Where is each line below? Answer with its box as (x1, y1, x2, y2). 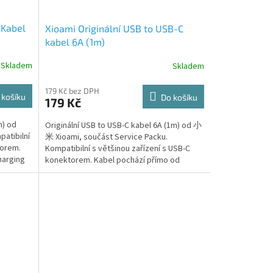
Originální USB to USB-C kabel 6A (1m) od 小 (44, 119, 202, 132)
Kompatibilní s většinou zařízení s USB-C (44, 142, 190, 155)
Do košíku (160, 91, 197, 102)
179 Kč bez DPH (44, 85, 99, 96)
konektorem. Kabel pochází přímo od (44, 154, 180, 166)
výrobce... (44, 165, 81, 178)
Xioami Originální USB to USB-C (44, 22, 183, 34)
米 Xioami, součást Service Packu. (44, 130, 168, 143)
